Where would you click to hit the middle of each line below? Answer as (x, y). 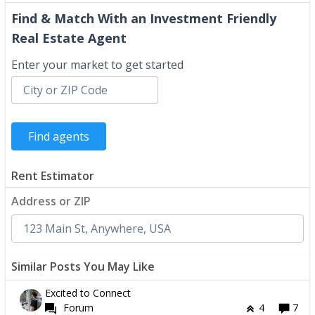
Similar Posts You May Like (83, 267)
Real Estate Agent (69, 38)
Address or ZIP (51, 201)
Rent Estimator (53, 176)
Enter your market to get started (97, 65)
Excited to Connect (88, 293)
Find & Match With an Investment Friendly (144, 19)
